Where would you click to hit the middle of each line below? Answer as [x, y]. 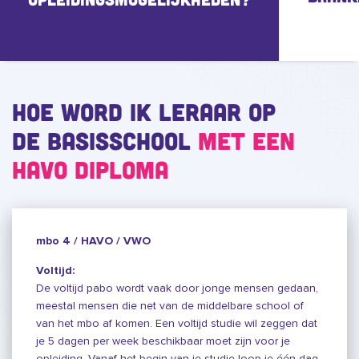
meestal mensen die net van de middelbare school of [170, 306]
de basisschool [105, 140]
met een [246, 140]
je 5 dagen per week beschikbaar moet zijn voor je [163, 341]
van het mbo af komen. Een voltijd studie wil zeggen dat [177, 323]
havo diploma [90, 169]
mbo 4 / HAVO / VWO [93, 241]
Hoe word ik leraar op [144, 111]
